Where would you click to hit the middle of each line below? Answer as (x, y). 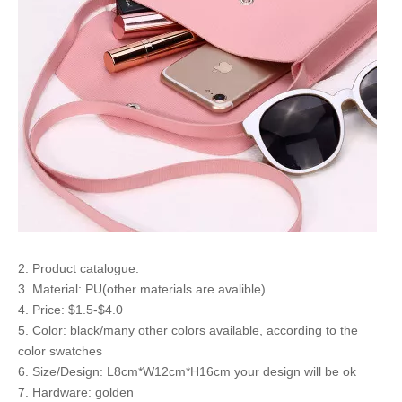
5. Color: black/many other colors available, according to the (188, 330)
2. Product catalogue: (79, 268)
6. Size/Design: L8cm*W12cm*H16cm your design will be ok (187, 371)
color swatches (60, 351)
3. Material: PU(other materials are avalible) (142, 289)
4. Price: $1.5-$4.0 (70, 310)
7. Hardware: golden (76, 392)
